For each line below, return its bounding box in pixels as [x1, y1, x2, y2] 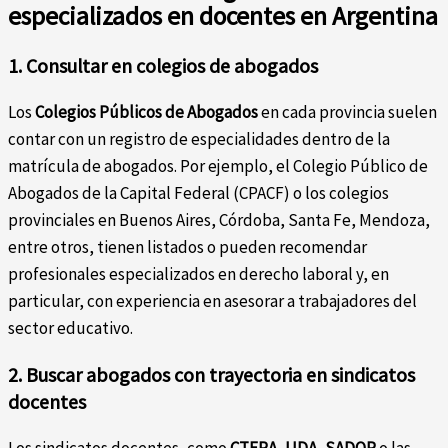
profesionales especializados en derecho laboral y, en [8, 262, 389, 285]
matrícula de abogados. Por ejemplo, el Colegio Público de [8, 154, 428, 177]
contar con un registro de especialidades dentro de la [8, 127, 390, 150]
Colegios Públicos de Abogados [35, 100, 258, 123]
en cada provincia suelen [258, 100, 437, 123]
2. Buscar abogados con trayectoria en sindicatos [8, 362, 415, 388]
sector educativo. [8, 316, 133, 339]
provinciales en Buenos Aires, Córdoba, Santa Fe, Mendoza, [8, 208, 430, 231]
